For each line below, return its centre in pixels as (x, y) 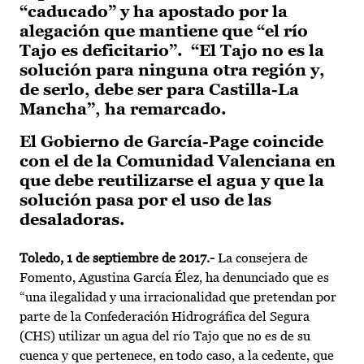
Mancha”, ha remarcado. (123, 109)
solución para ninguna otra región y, (172, 70)
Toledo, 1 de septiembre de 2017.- (117, 258)
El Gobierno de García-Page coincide (171, 142)
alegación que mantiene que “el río (164, 31)
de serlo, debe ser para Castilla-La (159, 90)
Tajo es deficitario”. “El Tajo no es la (172, 51)
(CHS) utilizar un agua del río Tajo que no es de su (165, 336)
